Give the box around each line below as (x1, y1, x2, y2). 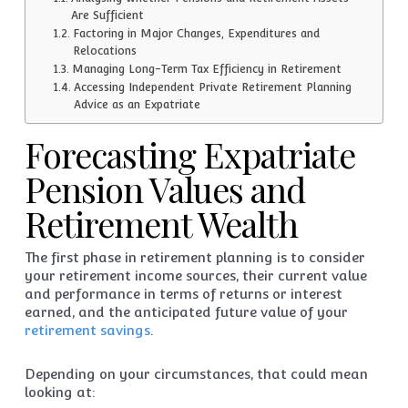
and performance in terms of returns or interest (24, 286, 342, 301)
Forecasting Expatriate (24, 131, 355, 178)
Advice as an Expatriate (73, 98, 200, 111)
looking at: (24, 384, 95, 400)
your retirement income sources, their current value (24, 268, 367, 283)
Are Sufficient (70, 9, 144, 22)
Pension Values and (24, 166, 305, 212)
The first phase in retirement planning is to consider (24, 250, 365, 265)
